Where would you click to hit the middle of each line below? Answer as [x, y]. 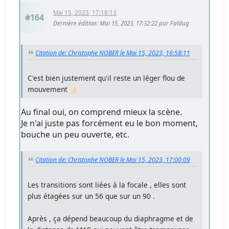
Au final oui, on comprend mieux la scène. [102, 112]
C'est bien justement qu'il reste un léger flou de [107, 78]
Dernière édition [75, 23]
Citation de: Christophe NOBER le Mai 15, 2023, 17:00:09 [113, 159]
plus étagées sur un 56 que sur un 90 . [91, 196]
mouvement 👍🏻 [53, 89]
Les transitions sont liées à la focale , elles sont [107, 185]
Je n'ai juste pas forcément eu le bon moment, [110, 123]
